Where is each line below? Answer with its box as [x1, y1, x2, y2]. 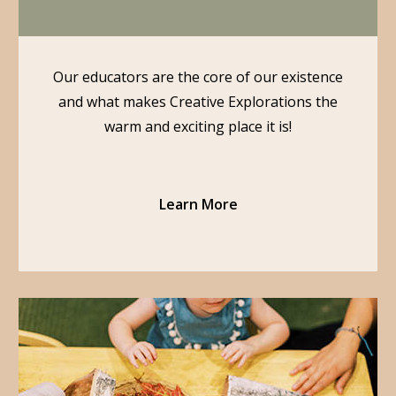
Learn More [158, 194, 238, 214]
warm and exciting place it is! [104, 117, 292, 136]
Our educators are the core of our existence [53, 67, 343, 87]
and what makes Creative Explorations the [58, 92, 338, 111]
